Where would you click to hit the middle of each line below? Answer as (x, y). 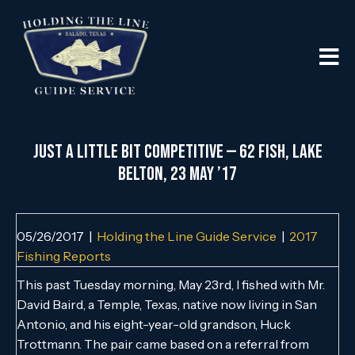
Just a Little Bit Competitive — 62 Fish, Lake (177, 151)
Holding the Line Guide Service (187, 236)
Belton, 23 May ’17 (177, 174)
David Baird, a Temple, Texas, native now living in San (167, 304)
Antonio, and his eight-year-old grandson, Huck (154, 324)
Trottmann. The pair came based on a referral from (163, 344)
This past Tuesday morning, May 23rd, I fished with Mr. (171, 284)
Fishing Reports (64, 256)
